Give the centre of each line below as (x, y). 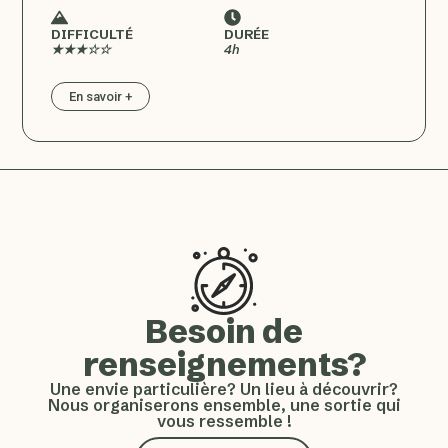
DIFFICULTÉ (92, 33)
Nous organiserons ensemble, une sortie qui (224, 404)
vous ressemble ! (224, 420)
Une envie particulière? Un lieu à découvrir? (224, 388)
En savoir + (101, 96)
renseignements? (224, 364)
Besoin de (224, 331)
